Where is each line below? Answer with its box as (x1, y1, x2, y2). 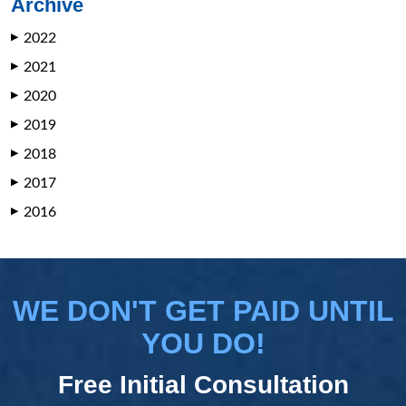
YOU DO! (140, 327, 266, 361)
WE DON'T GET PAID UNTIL (12, 295, 394, 328)
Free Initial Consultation (57, 371, 349, 400)
